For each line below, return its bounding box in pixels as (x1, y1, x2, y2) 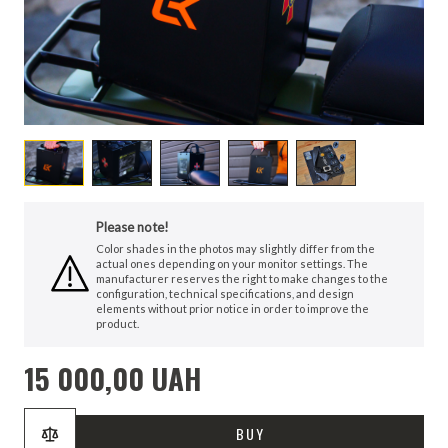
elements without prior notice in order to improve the (96, 301, 369, 315)
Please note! (96, 218, 169, 235)
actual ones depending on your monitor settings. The (96, 256, 368, 270)
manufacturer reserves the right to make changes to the (96, 271, 388, 285)
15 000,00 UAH (24, 355, 202, 399)
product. (96, 316, 139, 330)
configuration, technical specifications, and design (96, 286, 354, 300)
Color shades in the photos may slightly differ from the (96, 241, 375, 255)
